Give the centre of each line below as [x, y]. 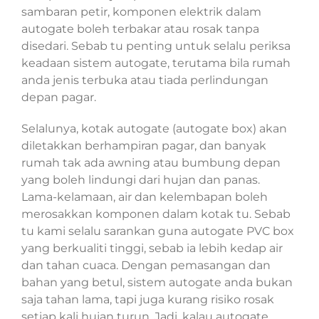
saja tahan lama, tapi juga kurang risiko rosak [148, 300]
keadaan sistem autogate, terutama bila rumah [156, 63]
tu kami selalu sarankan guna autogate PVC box [158, 231]
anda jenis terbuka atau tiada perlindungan [145, 80]
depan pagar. [59, 98]
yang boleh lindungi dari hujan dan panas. [141, 180]
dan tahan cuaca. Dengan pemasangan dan [146, 266]
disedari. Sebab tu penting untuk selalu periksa [156, 46]
